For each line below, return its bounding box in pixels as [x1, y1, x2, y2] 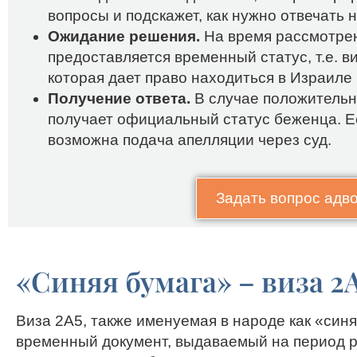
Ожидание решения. [48, 28, 204, 45]
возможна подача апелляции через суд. [48, 131, 331, 149]
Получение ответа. [48, 90, 194, 108]
